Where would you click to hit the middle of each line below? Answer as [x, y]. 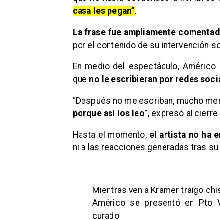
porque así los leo [109, 113]
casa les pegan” [104, 11]
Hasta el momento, [111, 135]
